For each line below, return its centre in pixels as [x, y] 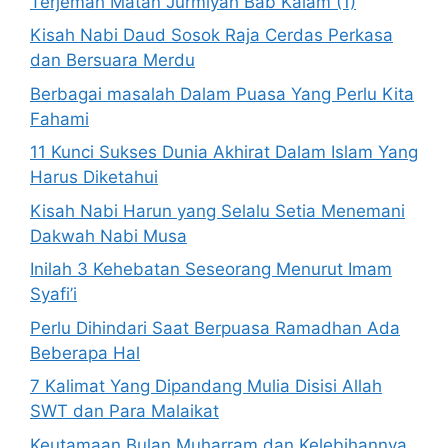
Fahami [59, 118]
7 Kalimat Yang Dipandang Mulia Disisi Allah [206, 386]
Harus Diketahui [94, 177]
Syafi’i [53, 294]
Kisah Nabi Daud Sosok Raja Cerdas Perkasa [211, 35]
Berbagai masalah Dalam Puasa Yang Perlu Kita [222, 93]
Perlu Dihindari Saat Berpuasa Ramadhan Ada [215, 327]
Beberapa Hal [85, 352]
